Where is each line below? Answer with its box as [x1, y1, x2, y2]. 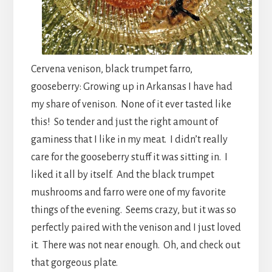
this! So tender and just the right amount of [30, 116, 218, 127]
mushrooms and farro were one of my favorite [30, 186, 226, 198]
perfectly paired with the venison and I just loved [30, 222, 241, 233]
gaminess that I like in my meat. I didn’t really [30, 134, 228, 145]
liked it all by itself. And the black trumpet [30, 169, 214, 180]
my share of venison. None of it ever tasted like [30, 98, 231, 110]
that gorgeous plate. [30, 257, 118, 268]
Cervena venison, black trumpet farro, [30, 63, 192, 75]
